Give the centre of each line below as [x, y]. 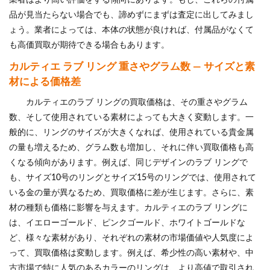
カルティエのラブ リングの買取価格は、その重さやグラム [137, 102]
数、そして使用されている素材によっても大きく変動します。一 [131, 117]
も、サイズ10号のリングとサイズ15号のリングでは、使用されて [133, 177]
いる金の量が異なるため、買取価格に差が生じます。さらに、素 [131, 193]
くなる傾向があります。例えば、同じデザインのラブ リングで [128, 162]
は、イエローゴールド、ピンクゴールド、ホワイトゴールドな [127, 223]
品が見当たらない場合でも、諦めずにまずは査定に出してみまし [131, 15]
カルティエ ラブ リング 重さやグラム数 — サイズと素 [132, 66]
